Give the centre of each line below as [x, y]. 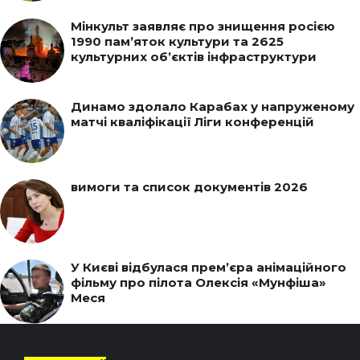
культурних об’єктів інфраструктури [194, 56]
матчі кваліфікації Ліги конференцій [192, 121]
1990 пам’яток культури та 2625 [177, 41]
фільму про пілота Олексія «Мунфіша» [198, 282]
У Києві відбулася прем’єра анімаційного [209, 267]
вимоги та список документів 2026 [189, 186]
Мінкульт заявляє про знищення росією [203, 26]
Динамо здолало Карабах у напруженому [213, 106]
